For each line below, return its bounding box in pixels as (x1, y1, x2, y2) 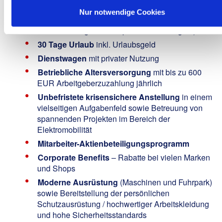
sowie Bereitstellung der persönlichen (37, 187, 169, 199)
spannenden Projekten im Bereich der (37, 112, 170, 124)
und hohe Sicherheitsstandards (37, 209, 147, 221)
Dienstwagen (38, 52, 89, 64)
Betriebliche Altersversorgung (38, 66, 151, 78)
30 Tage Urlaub (38, 38, 94, 50)
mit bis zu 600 (151, 66, 202, 78)
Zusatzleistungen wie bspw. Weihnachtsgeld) (37, 24, 196, 36)
